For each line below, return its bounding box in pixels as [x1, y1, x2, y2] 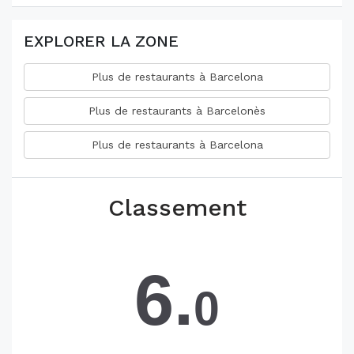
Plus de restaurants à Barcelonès [88, 104, 265, 118]
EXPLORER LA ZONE [24, 32, 179, 51]
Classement [107, 194, 247, 222]
